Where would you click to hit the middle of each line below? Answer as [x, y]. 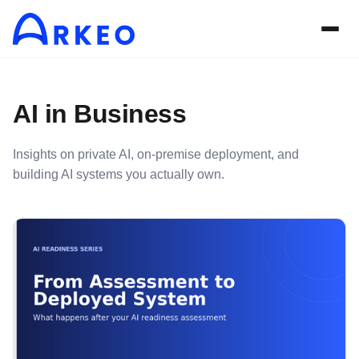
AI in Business [99, 114]
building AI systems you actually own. [119, 174]
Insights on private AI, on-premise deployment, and [156, 154]
